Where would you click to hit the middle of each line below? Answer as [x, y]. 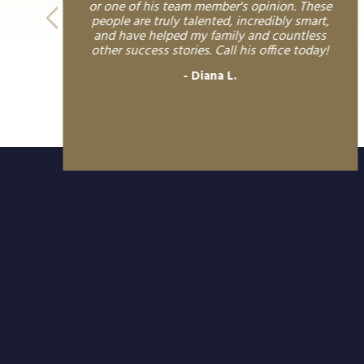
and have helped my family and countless [210, 36]
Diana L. [214, 76]
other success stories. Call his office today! [210, 51]
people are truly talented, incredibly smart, [210, 22]
